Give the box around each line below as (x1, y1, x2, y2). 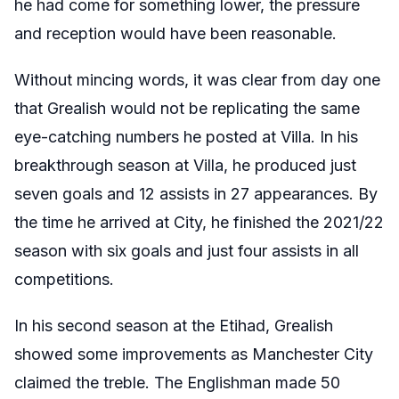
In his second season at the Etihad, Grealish (14, 316, 333, 336)
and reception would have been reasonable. (14, 24, 337, 44)
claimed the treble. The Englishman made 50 (14, 373, 340, 393)
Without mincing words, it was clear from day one (14, 70, 380, 90)
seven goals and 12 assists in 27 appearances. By (14, 184, 378, 204)
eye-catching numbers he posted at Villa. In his (14, 127, 358, 147)
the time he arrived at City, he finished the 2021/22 (14, 213, 384, 232)
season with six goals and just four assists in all (14, 241, 359, 261)
